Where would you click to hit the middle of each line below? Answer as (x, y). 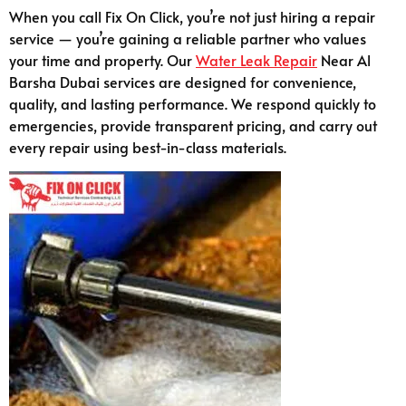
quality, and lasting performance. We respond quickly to (193, 104)
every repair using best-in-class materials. (148, 147)
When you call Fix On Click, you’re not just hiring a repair (192, 17)
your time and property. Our (102, 60)
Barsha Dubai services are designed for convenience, (183, 82)
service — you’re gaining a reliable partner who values (188, 39)
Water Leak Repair (256, 60)
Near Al (344, 60)
